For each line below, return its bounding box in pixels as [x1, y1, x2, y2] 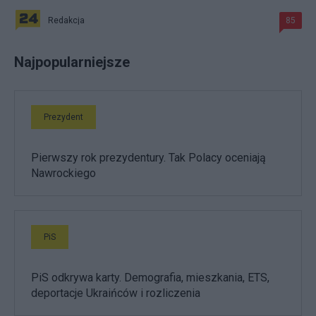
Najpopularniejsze [14, 53, 130, 71]
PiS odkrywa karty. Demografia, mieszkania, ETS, [31, 270, 269, 284]
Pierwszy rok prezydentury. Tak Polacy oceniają [31, 150, 266, 164]
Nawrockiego [31, 166, 96, 180]
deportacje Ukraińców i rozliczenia [31, 286, 200, 300]
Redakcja [48, 15, 85, 25]
